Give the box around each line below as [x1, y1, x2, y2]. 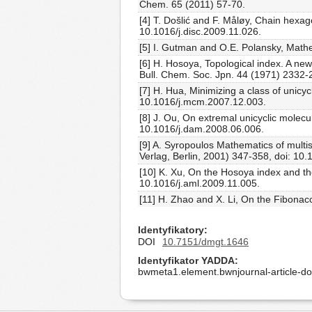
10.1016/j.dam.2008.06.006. [139, 123, 264, 134]
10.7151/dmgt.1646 [162, 236, 249, 247]
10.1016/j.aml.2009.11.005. [139, 178, 260, 189]
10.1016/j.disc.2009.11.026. [139, 26, 261, 37]
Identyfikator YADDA [138, 255, 235, 266]
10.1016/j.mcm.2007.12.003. [139, 96, 266, 107]
